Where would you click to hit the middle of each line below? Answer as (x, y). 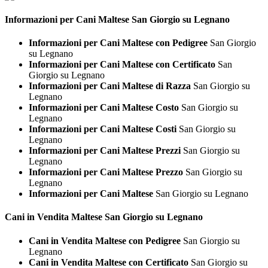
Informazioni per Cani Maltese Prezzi (105, 151)
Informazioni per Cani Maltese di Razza (110, 86)
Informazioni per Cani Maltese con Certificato (122, 65)
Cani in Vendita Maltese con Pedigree (105, 240)
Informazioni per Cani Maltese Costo (104, 108)
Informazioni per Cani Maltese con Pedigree (118, 43)
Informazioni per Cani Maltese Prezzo (106, 172)
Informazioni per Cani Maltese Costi (103, 129)
